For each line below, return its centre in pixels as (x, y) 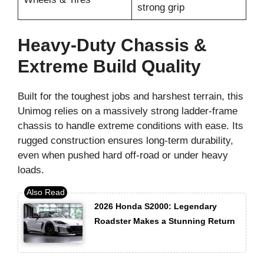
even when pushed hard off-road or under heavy (123, 156)
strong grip (161, 7)
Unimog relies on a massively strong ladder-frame (128, 111)
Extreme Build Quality (109, 67)
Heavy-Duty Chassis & (112, 45)
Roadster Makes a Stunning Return (165, 221)
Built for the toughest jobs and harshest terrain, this (131, 97)
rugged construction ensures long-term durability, (126, 141)
